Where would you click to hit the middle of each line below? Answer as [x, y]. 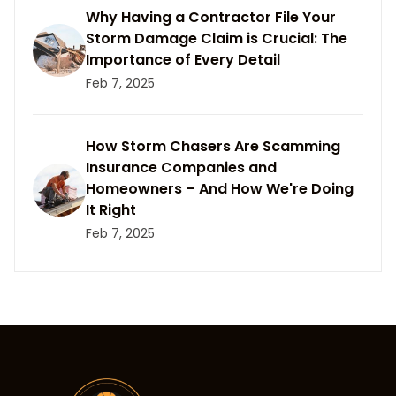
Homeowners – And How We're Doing [220, 189]
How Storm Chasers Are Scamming [213, 146]
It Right [111, 210]
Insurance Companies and [181, 168]
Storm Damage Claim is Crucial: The [217, 38]
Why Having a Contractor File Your [211, 17]
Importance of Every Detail [183, 60]
